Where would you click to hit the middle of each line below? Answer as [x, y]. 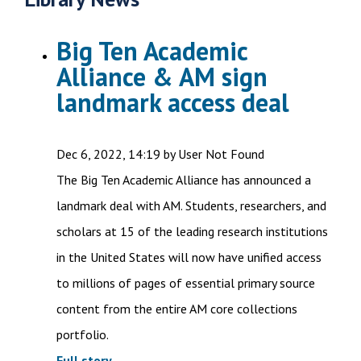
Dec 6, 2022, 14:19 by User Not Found [160, 154]
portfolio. [83, 335]
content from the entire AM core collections [177, 309]
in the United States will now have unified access [189, 257]
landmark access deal [173, 103]
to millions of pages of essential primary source [186, 283]
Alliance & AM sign [162, 77]
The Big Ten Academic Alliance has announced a [184, 180]
